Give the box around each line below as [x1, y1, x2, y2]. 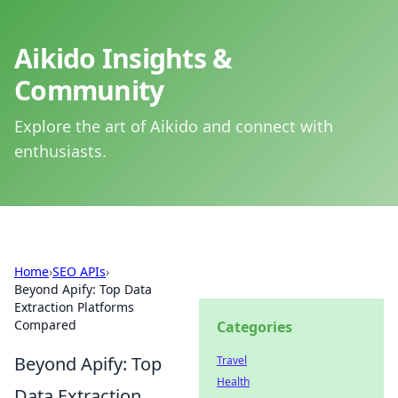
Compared [14, 316, 76, 333]
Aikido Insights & [14, 40, 233, 76]
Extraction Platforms [14, 298, 134, 315]
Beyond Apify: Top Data [14, 281, 152, 298]
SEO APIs [52, 263, 106, 280]
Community [14, 72, 164, 108]
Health [217, 374, 250, 389]
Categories [217, 317, 292, 337]
